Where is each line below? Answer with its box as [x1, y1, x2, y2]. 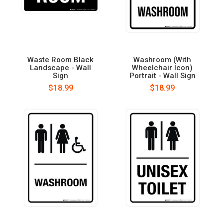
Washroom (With [133, 55, 192, 64]
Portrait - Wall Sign [129, 71, 196, 80]
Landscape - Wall [30, 63, 92, 72]
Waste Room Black [27, 55, 94, 64]
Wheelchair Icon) [132, 63, 193, 72]
